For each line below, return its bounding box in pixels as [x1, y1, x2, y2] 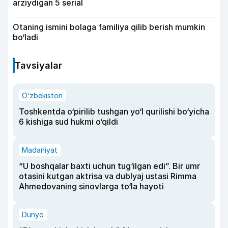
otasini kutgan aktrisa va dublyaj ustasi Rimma [19, 170, 196, 181]
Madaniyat [22, 145, 58, 154]
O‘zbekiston [22, 91, 63, 100]
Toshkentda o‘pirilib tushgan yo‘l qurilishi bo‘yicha [19, 106, 209, 117]
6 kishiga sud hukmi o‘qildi [19, 116, 118, 127]
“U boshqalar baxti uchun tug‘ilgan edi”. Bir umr [19, 160, 200, 171]
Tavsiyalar [15, 60, 62, 71]
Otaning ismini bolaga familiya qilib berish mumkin [13, 21, 205, 32]
